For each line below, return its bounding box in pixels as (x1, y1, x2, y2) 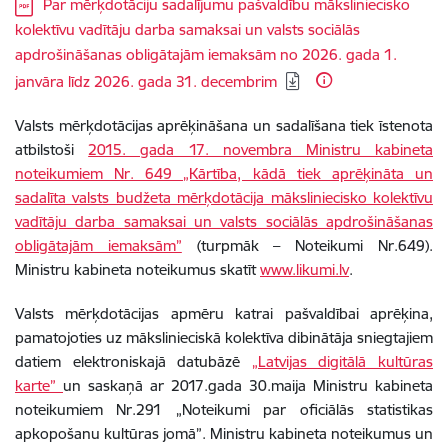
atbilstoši (15, 140, 89, 159)
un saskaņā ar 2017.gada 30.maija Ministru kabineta (63, 376, 433, 395)
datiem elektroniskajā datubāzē (15, 352, 252, 371)
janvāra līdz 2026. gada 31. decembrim (15, 72, 277, 91)
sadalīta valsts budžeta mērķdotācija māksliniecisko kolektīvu (15, 188, 433, 207)
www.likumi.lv (260, 260, 349, 279)
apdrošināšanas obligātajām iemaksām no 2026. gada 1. (15, 45, 397, 64)
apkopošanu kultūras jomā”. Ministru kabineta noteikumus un (15, 424, 433, 443)
